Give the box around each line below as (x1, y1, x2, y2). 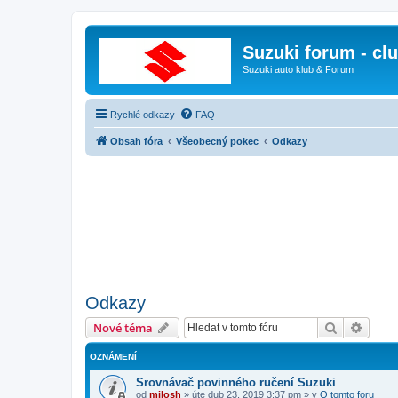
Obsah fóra (110, 135, 163, 147)
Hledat (338, 318, 375, 335)
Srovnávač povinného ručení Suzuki (136, 375, 336, 389)
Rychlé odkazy (110, 108, 175, 120)
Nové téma (93, 319, 153, 336)
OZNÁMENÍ (90, 351, 137, 362)
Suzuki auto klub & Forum (243, 64, 354, 75)
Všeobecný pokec (176, 135, 259, 147)
